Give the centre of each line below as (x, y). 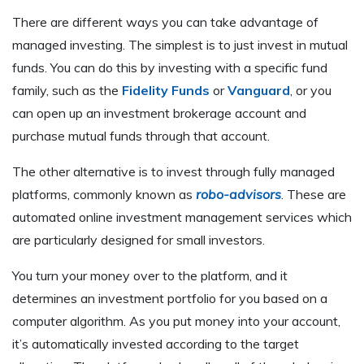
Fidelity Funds (166, 91)
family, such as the (67, 91)
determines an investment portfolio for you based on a (170, 299)
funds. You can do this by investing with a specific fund (170, 68)
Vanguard (259, 91)
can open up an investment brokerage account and (159, 113)
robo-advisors (238, 195)
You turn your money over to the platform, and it (150, 276)
